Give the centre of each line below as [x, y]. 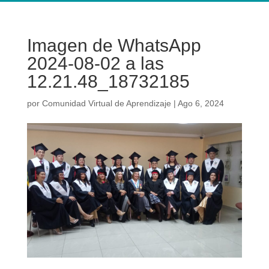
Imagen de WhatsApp [114, 46]
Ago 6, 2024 [201, 104]
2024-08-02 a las [95, 64]
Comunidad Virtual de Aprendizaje [106, 104]
